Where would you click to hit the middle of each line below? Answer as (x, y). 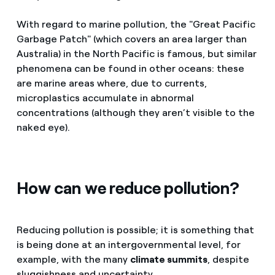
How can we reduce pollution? (128, 188)
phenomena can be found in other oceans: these (130, 69)
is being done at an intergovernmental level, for (128, 244)
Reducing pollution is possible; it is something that (135, 230)
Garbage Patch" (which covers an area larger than (131, 39)
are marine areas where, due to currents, (111, 83)
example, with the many (73, 259)
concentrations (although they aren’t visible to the (135, 113)
